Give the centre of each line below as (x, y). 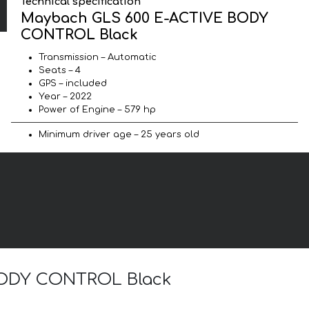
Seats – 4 (60, 70)
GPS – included (73, 83)
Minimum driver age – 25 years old (119, 134)
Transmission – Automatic (98, 57)
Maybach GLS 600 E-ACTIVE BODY (145, 18)
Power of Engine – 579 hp (97, 109)
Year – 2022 (65, 96)
